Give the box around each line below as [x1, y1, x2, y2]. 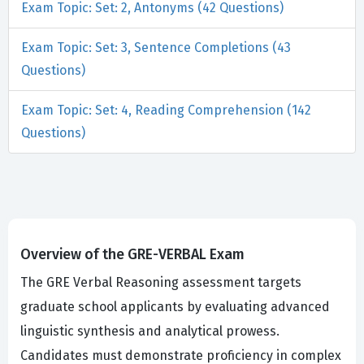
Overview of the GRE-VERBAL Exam [20, 245, 245, 264]
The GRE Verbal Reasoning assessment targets [20, 275, 301, 291]
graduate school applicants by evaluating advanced [20, 299, 330, 315]
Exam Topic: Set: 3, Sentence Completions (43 [21, 40, 291, 56]
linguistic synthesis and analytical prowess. [20, 323, 279, 340]
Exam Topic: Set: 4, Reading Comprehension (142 [21, 102, 311, 119]
